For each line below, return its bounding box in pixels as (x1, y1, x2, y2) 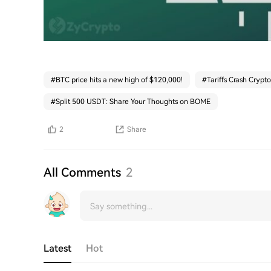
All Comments (44, 165, 121, 180)
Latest (44, 242, 71, 254)
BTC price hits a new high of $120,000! (56, 75, 183, 84)
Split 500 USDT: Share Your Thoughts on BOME (56, 97, 211, 106)
